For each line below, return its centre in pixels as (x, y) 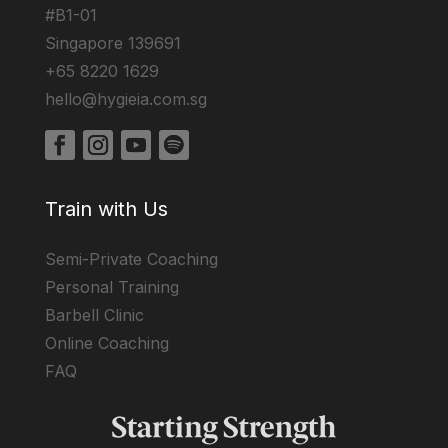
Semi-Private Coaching (131, 259)
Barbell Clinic (94, 315)
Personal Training (111, 287)
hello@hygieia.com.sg (125, 98)
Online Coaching (106, 343)
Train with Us (106, 209)
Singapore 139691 (112, 42)
